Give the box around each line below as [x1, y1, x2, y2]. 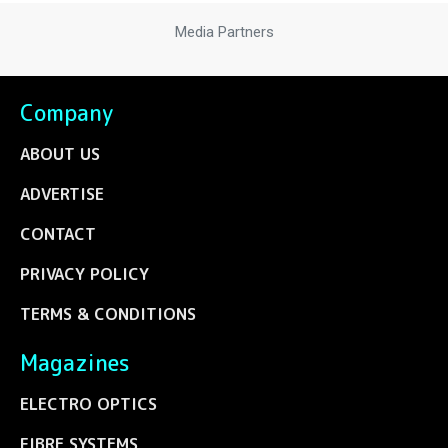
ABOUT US [20, 142, 100, 165]
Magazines [20, 347, 130, 378]
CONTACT [20, 222, 96, 245]
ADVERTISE [20, 182, 104, 205]
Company [20, 97, 113, 128]
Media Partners [174, 22, 274, 41]
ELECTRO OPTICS [20, 392, 157, 415]
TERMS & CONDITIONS [20, 302, 196, 325]
